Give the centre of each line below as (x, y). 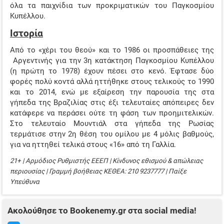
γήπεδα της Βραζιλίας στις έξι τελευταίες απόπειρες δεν (112, 103)
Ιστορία (26, 33)
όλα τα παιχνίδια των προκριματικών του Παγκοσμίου (112, 6)
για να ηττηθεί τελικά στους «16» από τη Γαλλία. (93, 145)
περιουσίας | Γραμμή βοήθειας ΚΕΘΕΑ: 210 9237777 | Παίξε (98, 171)
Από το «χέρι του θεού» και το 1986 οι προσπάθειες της (112, 50)
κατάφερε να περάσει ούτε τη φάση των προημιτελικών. (112, 113)
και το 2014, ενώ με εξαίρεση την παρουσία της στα (112, 92)
